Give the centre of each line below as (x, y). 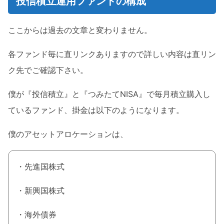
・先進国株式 (40, 167)
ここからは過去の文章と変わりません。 (80, 30)
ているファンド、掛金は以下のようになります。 (96, 110)
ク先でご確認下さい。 (48, 70)
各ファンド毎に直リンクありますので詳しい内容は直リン (112, 54)
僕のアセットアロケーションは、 (68, 134)
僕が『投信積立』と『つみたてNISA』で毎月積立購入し (109, 94)
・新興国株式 (40, 191)
